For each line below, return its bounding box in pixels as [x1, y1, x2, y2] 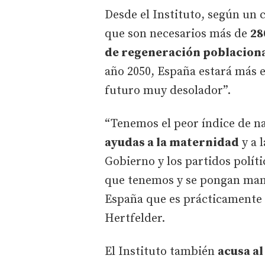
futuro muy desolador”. [105, 83, 231, 98]
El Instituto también [105, 244, 218, 259]
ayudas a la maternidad [105, 135, 239, 150]
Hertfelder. [105, 211, 165, 226]
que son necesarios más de [105, 26, 250, 41]
